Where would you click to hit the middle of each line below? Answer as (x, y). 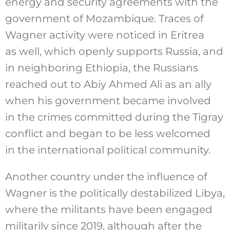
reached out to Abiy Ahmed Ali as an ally (108, 84)
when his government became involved (108, 100)
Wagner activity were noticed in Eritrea (104, 35)
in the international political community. (108, 150)
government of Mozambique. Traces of (104, 18)
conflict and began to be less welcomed (108, 133)
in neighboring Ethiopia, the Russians (101, 68)
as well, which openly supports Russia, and (114, 51)
